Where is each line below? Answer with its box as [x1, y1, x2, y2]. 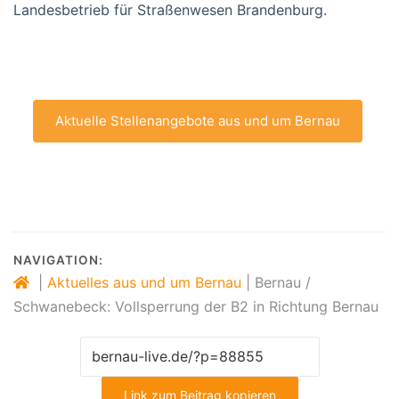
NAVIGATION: [13, 252, 103, 267]
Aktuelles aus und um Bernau [47, 273, 241, 291]
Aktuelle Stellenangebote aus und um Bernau [54, 111, 340, 129]
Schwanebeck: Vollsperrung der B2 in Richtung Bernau [13, 297, 379, 315]
